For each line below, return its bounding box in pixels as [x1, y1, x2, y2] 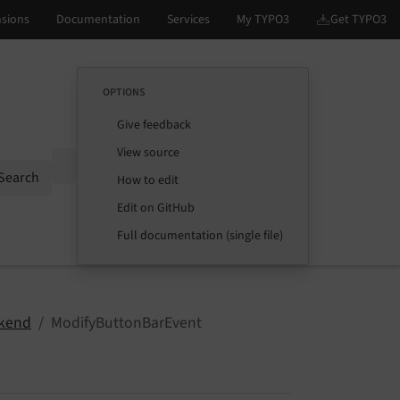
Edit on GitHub [117, 199, 195, 217]
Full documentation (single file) [117, 227, 283, 245]
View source [117, 144, 179, 162]
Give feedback [117, 116, 191, 134]
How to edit [117, 171, 179, 189]
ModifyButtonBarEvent [51, 312, 202, 335]
